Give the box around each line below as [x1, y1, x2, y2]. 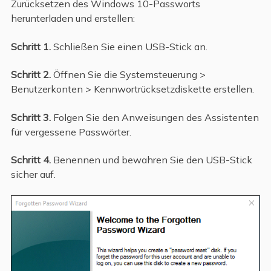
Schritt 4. [10, 154, 51, 166]
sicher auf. [10, 168, 56, 181]
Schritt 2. [10, 68, 51, 81]
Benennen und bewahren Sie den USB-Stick [50, 154, 252, 166]
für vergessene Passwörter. [10, 125, 131, 138]
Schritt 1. [10, 40, 51, 53]
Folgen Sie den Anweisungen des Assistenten [50, 111, 259, 123]
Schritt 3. [10, 111, 51, 123]
